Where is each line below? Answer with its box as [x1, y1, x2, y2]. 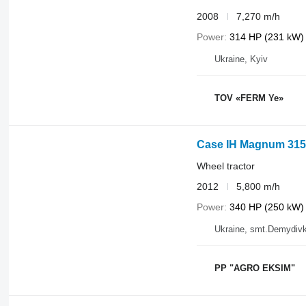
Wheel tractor [196, 160, 255, 171]
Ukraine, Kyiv [214, 53, 268, 64]
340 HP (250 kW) [229, 201, 304, 212]
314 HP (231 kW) [229, 31, 304, 42]
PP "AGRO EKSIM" [214, 263, 295, 274]
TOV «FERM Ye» [214, 93, 283, 104]
